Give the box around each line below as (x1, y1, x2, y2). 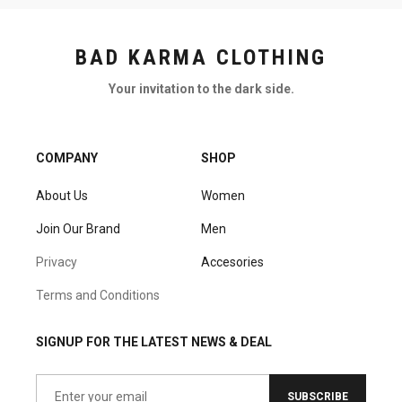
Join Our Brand (36, 221, 120, 236)
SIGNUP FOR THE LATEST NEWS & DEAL (36, 334, 272, 349)
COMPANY (36, 150, 98, 165)
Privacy (36, 254, 77, 269)
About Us (36, 188, 88, 203)
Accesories (201, 254, 264, 269)
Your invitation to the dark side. (108, 81, 294, 96)
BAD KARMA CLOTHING (75, 44, 327, 70)
